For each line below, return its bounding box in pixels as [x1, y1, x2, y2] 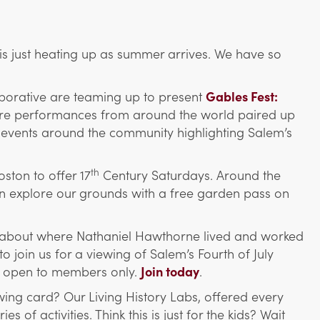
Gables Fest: [206, 87, 278, 106]
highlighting [177, 123, 244, 141]
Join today [141, 262, 199, 281]
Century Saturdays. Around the [99, 166, 281, 184]
